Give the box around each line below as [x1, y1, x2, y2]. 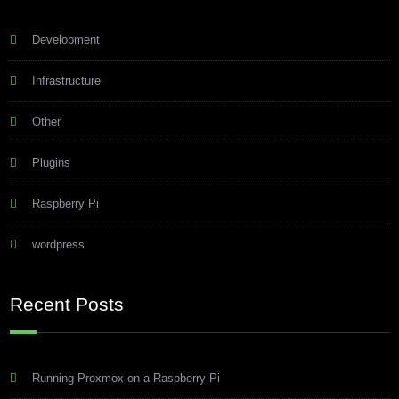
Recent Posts [9, 293, 124, 314]
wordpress [31, 237, 85, 251]
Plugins [31, 155, 70, 169]
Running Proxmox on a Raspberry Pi [31, 370, 220, 385]
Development [31, 32, 100, 46]
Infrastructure [31, 73, 101, 87]
